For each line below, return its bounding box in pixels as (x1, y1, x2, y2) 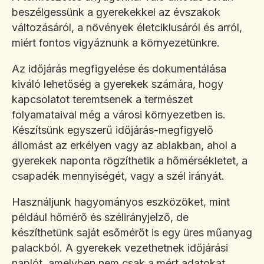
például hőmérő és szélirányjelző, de (12, 211, 189, 224)
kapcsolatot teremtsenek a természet (12, 93, 193, 106)
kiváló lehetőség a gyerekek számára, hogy (12, 78, 223, 91)
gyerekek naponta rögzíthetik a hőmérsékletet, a (12, 154, 247, 167)
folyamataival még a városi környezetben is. (12, 108, 226, 121)
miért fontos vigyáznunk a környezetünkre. (12, 37, 220, 49)
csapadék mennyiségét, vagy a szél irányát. (12, 170, 225, 183)
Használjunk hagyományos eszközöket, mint (12, 196, 230, 209)
